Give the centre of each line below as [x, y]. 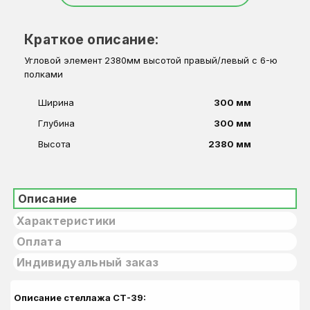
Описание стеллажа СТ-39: [80, 298]
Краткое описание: [92, 39]
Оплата [39, 241]
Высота [54, 144]
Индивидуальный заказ [88, 262]
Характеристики [66, 221]
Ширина [56, 102]
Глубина [56, 123]
